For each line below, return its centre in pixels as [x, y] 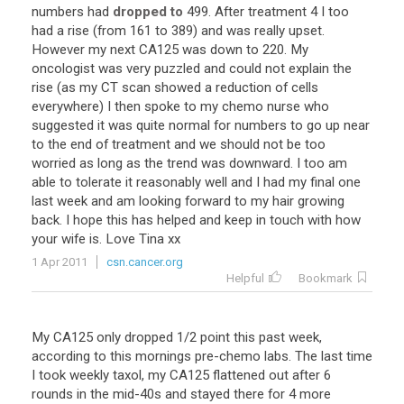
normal [189, 125]
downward [260, 163]
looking [160, 201]
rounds [52, 394]
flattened [239, 375]
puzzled [177, 69]
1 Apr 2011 [60, 262]
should [240, 144]
